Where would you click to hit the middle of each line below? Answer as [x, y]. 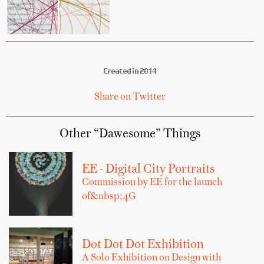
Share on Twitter [130, 97]
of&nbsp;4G [109, 197]
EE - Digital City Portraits [148, 169]
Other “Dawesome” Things [130, 134]
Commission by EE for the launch [152, 182]
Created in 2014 [130, 71]
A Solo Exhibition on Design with [151, 258]
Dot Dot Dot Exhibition [143, 245]
